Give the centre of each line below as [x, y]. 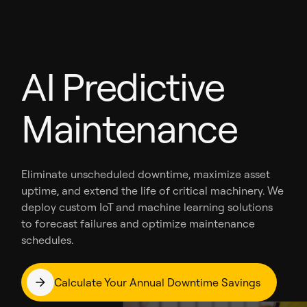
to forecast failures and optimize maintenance [138, 223]
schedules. [48, 240]
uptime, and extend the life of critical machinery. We [153, 191]
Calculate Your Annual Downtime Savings [158, 282]
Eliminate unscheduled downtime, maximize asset [146, 174]
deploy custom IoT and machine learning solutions [147, 207]
